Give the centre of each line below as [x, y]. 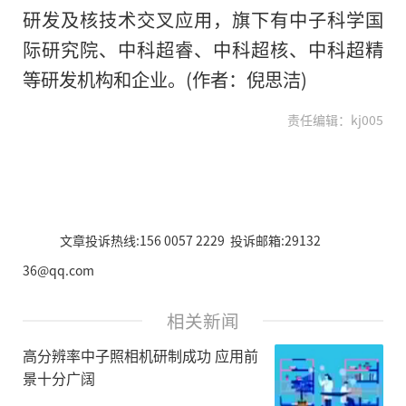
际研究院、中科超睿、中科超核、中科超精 [203, 49]
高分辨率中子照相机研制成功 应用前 [140, 355]
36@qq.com [58, 270]
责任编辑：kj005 [335, 119]
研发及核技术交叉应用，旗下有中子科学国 [203, 19]
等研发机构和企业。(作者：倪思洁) [165, 79]
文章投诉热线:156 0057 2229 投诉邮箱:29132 [190, 240]
